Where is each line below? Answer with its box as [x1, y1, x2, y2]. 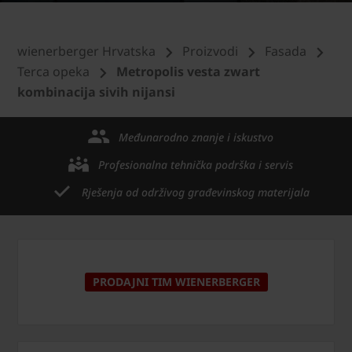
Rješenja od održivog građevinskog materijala [82, 184, 310, 200]
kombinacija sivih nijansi [17, 82, 175, 101]
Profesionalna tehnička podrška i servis [98, 156, 293, 172]
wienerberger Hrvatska [17, 42, 156, 60]
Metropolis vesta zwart [116, 62, 260, 80]
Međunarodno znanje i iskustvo [118, 129, 273, 145]
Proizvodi [182, 42, 238, 60]
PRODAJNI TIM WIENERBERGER [92, 273, 260, 289]
